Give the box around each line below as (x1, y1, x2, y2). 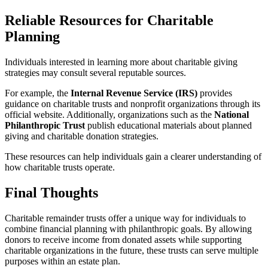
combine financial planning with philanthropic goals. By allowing (5, 223, 252, 234)
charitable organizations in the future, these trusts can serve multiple (5, 245, 258, 255)
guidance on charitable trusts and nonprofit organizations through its (5, 98, 260, 109)
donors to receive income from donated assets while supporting (5, 234, 242, 245)
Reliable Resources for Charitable (5, 13, 214, 29)
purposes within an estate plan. (5, 255, 120, 266)
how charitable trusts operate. (5, 162, 115, 172)
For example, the (5, 87, 71, 98)
